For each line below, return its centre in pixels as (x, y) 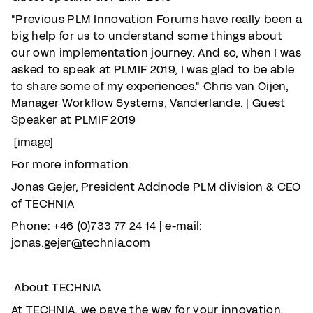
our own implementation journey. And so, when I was (156, 53)
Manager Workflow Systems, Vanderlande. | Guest (148, 103)
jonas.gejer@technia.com (81, 243)
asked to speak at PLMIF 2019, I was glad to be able (153, 70)
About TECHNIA (56, 287)
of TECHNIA (43, 204)
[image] (32, 142)
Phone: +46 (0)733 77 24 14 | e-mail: (107, 226)
